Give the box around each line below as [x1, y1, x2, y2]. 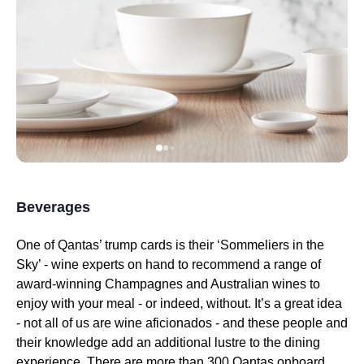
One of [16, 238, 58, 252]
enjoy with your [16, 297, 106, 310]
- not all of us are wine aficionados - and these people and [16, 316, 348, 330]
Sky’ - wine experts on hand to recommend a [16, 258, 274, 271]
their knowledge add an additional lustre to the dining [16, 336, 320, 349]
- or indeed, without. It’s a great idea [135, 297, 342, 310]
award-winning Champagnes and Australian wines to [16, 277, 320, 291]
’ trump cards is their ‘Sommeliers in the [99, 238, 324, 252]
